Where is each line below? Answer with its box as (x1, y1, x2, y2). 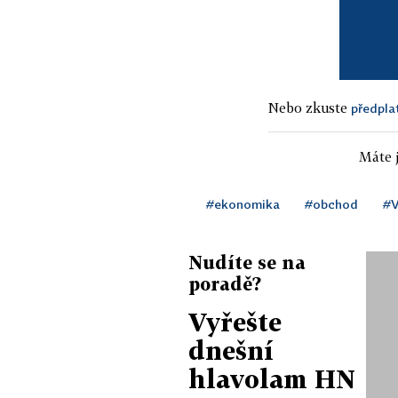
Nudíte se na (188, 251, 306, 273)
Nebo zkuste (268, 99, 351, 115)
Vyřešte (188, 306, 282, 337)
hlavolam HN (188, 363, 355, 394)
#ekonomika (206, 195, 280, 211)
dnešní (188, 335, 274, 365)
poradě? (188, 272, 261, 294)
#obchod (305, 195, 358, 211)
